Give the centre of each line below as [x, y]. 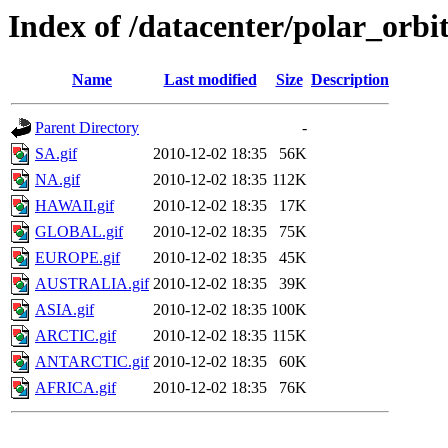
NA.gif [57, 180]
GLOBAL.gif [79, 232]
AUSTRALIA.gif [92, 284]
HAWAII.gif [74, 206]
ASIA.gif [64, 310]
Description [350, 80]
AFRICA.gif [75, 388]
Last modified [210, 80]
